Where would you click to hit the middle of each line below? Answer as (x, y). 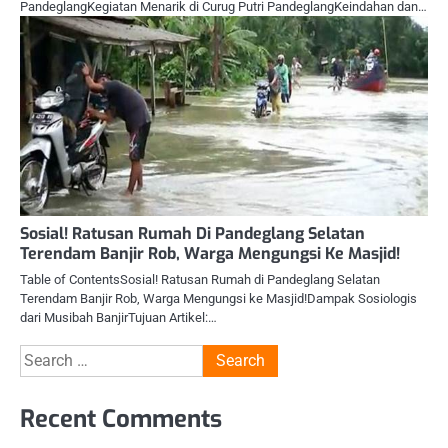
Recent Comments (121, 418)
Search (43, 355)
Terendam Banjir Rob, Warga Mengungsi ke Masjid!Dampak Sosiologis (218, 298)
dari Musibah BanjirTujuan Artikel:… (118, 317)
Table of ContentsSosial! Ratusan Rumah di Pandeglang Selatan (200, 279)
